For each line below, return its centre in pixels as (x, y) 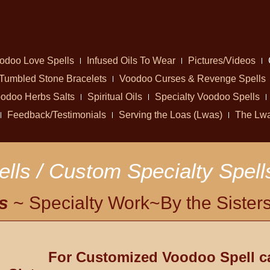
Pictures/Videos (221, 61)
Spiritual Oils (115, 97)
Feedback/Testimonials (57, 115)
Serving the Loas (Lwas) (171, 115)
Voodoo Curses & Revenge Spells (192, 79)
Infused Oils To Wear (131, 61)
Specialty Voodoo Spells (207, 97)
